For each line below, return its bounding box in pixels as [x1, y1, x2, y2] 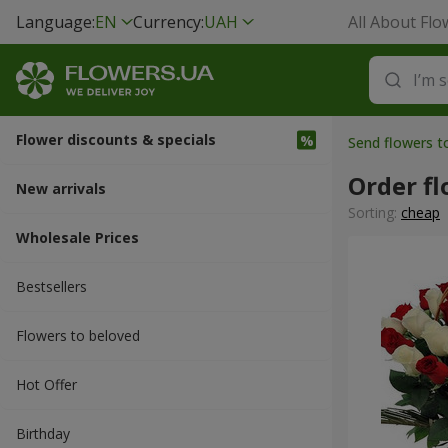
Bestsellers [16, 277, 87, 296]
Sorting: [348, 203, 401, 222]
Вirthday [16, 424, 70, 443]
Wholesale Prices [16, 228, 139, 247]
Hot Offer [16, 375, 77, 394]
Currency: [133, 11, 204, 33]
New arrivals [16, 179, 106, 198]
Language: [16, 11, 95, 33]
